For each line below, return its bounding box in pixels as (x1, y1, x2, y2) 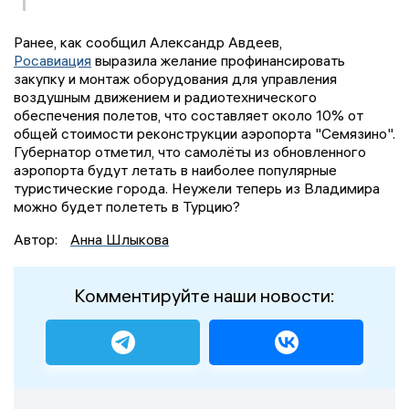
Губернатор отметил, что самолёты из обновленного (14, 142, 366, 162)
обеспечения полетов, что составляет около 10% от (14, 106, 363, 125)
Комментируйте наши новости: (74, 284, 335, 308)
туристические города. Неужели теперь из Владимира (14, 179, 380, 198)
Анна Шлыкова (70, 230, 169, 249)
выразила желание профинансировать (91, 51, 345, 70)
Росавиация (14, 51, 91, 70)
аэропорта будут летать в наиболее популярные (14, 161, 337, 180)
